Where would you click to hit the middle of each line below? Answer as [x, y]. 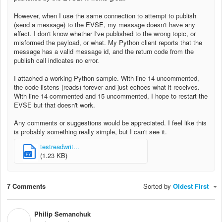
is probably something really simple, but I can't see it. [90, 131]
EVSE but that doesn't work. [55, 105]
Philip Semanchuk [62, 214]
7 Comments [26, 186]
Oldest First [192, 186]
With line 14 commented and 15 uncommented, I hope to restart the [111, 96]
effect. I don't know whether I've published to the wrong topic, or [105, 33]
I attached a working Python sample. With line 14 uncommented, [107, 78]
